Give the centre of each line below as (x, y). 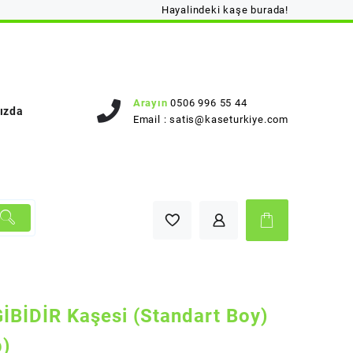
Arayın (150, 103)
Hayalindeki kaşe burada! (225, 10)
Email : (151, 119)
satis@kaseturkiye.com (229, 119)
